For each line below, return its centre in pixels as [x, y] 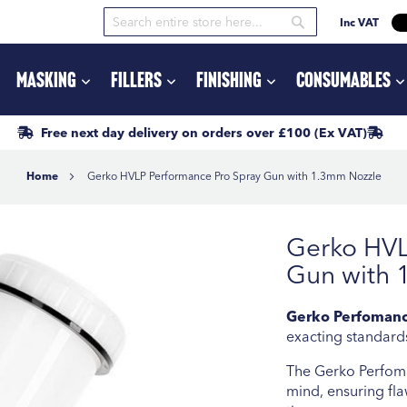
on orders [213, 132]
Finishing [229, 79]
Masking [47, 79]
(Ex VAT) [340, 132]
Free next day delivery [111, 132]
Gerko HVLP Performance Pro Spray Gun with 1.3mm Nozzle [234, 175]
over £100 [280, 132]
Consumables [344, 79]
